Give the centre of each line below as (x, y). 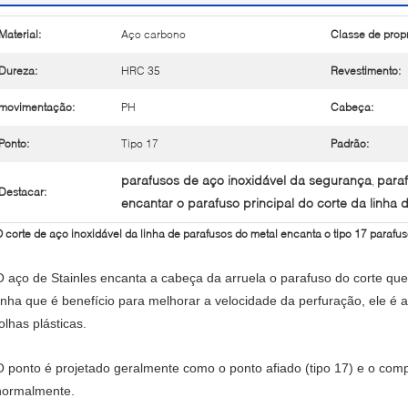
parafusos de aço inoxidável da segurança (246, 180)
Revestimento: (366, 71)
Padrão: (350, 143)
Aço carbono (153, 34)
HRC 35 (141, 71)
